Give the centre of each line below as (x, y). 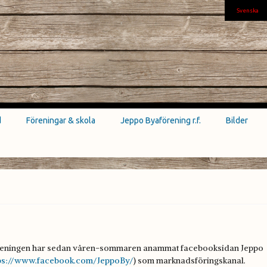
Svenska (248, 10)
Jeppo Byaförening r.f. (161, 120)
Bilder (237, 120)
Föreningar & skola (61, 120)
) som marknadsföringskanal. (190, 260)
